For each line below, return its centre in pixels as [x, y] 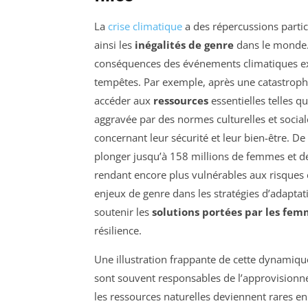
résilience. [118, 231]
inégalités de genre [184, 45]
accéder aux [124, 101]
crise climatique [145, 26]
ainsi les [114, 45]
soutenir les [123, 212]
